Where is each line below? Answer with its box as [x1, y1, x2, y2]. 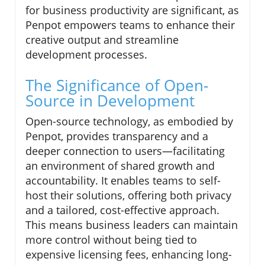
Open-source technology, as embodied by [25, 114, 233, 128]
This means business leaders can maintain [25, 217, 238, 232]
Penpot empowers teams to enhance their [25, 17, 235, 32]
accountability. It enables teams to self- [25, 173, 221, 188]
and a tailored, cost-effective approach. [25, 202, 219, 217]
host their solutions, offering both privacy [25, 188, 231, 202]
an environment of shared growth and [25, 158, 215, 173]
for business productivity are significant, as [25, 2, 239, 17]
